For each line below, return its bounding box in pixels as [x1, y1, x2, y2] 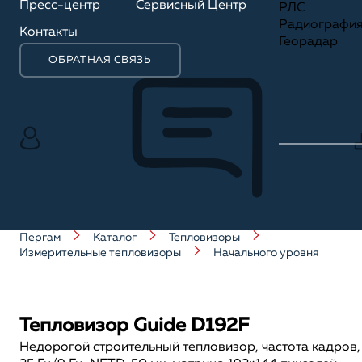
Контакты [19, 26, 78, 39]
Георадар [279, 36, 338, 48]
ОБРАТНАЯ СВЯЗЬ [48, 55, 152, 65]
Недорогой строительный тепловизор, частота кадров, [19, 341, 360, 354]
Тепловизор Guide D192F [19, 317, 250, 336]
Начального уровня [213, 247, 319, 259]
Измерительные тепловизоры [19, 247, 181, 259]
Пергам [19, 232, 61, 243]
